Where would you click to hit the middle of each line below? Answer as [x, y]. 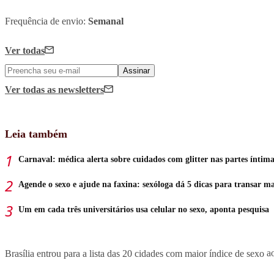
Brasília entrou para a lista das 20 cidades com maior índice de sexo [135, 253]
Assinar [136, 71]
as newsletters [76, 90]
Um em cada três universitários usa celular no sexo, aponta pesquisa [144, 210]
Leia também [36, 134]
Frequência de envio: [46, 21]
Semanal [106, 21]
